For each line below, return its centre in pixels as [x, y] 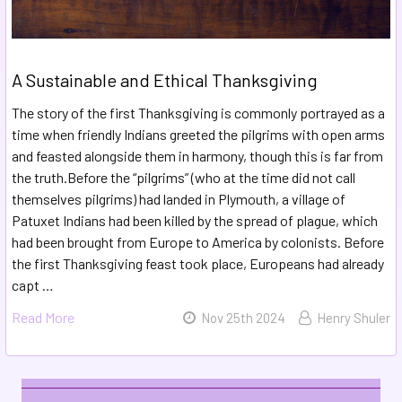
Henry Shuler [354, 318]
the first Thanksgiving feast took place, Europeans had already [198, 264]
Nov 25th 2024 [243, 318]
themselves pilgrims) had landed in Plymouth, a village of [179, 199]
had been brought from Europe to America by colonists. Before [198, 242]
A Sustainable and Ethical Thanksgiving [165, 80]
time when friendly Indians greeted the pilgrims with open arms [198, 135]
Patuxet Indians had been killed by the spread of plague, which [195, 221]
